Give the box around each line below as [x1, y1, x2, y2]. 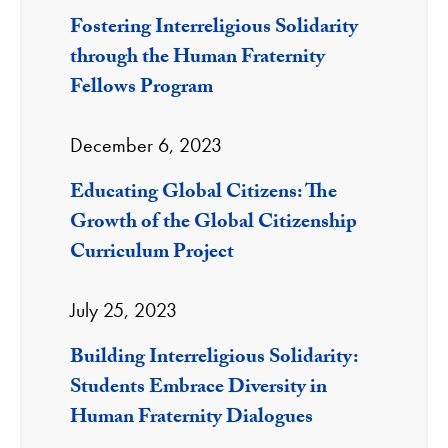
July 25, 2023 [70, 297, 177, 324]
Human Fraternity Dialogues [70, 402, 313, 437]
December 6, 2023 [70, 132, 222, 159]
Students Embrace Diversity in [70, 372, 327, 407]
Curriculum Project [70, 237, 234, 272]
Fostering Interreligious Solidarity [70, 12, 358, 47]
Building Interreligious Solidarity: [70, 342, 358, 377]
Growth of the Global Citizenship [70, 207, 357, 242]
